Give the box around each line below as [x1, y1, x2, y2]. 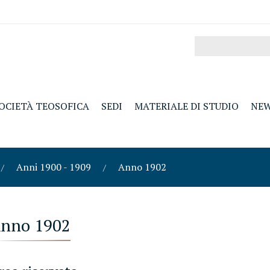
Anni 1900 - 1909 [16, 160, 92, 174]
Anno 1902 [118, 160, 167, 174]
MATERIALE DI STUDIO [134, 99, 239, 113]
